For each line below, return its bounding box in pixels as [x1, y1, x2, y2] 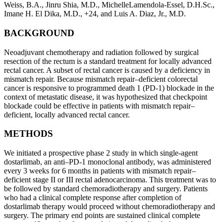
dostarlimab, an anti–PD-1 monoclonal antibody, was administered [4, 158, 211, 166]
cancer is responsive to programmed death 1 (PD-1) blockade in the [4, 83, 214, 92]
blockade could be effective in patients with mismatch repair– [4, 101, 195, 110]
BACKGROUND [4, 28, 74, 39]
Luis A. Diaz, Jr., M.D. [114, 9, 186, 18]
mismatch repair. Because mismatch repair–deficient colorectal [4, 74, 198, 83]
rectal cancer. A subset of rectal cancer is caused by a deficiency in [4, 65, 210, 74]
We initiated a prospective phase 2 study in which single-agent [4, 149, 198, 158]
